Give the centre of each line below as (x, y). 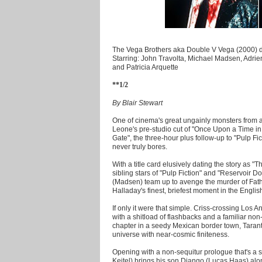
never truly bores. (140, 146)
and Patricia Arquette (145, 67)
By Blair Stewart (137, 102)
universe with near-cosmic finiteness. (171, 234)
